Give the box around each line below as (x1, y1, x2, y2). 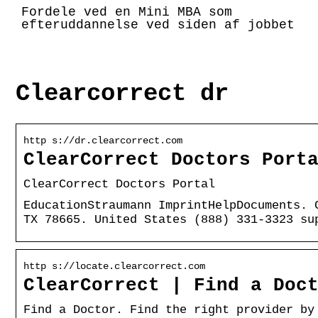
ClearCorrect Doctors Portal (23, 177, 215, 191)
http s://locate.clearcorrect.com (23, 260, 205, 272)
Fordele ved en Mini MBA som (21, 4, 232, 19)
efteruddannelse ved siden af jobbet (21, 17, 295, 32)
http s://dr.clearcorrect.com (23, 134, 182, 146)
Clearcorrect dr (16, 79, 229, 107)
